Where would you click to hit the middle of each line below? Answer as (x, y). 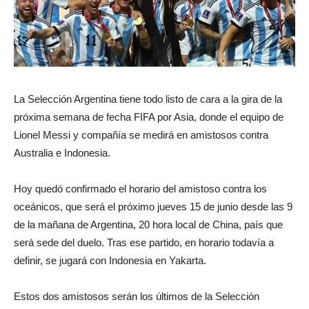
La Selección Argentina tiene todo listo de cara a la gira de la (148, 99)
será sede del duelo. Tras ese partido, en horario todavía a (144, 243)
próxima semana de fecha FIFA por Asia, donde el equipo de (149, 117)
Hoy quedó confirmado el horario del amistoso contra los (140, 189)
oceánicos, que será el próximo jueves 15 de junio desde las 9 (153, 207)
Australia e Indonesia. (62, 153)
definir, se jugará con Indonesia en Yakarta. (110, 261)
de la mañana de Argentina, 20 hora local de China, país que (148, 225)
